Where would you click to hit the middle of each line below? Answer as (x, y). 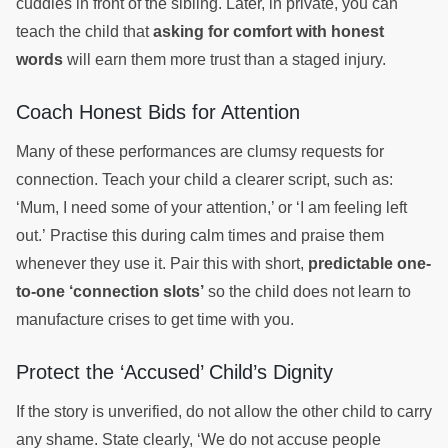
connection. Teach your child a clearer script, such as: (204, 179)
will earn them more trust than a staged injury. (226, 59)
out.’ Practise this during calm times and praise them (200, 235)
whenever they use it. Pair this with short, (162, 263)
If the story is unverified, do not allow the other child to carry (224, 411)
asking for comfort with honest (268, 31)
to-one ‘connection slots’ (110, 291)
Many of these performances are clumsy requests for (200, 151)
